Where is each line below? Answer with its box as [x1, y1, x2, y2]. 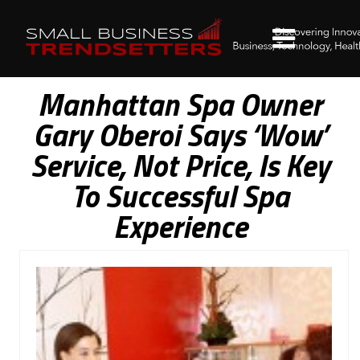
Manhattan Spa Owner [38, 81, 322, 128]
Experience [112, 203, 247, 250]
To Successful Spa [71, 173, 289, 219]
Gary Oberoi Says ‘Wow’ [33, 112, 327, 158]
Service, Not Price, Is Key [30, 142, 330, 189]
